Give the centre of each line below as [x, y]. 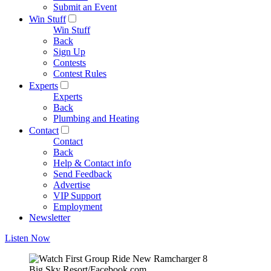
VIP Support [77, 196]
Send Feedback [83, 174]
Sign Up [69, 52]
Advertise [72, 185]
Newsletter [50, 217]
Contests [70, 63]
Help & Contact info [92, 163]
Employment [78, 207]
